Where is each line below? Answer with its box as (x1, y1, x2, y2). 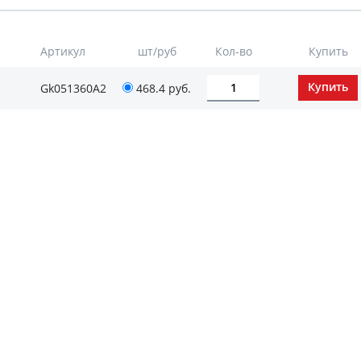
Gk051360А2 (40, 81, 106, 96)
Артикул (40, 44, 85, 59)
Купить (308, 44, 348, 59)
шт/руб (137, 44, 176, 59)
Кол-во (214, 44, 252, 59)
